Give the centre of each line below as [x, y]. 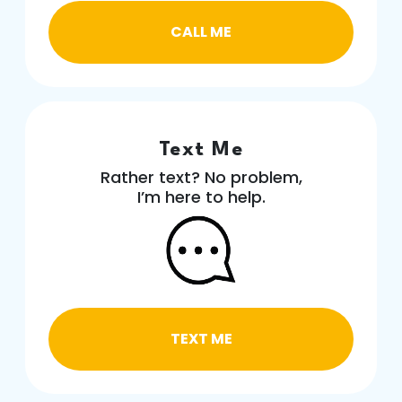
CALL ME [201, 32]
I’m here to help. [201, 197]
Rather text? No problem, [201, 177]
